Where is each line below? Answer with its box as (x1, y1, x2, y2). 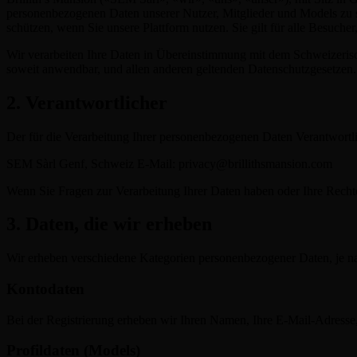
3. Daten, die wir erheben (6, 214, 212, 235)
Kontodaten (6, 280, 84, 298)
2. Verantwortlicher (6, 92, 167, 113)
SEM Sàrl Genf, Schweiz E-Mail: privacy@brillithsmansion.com (6, 156, 332, 171)
